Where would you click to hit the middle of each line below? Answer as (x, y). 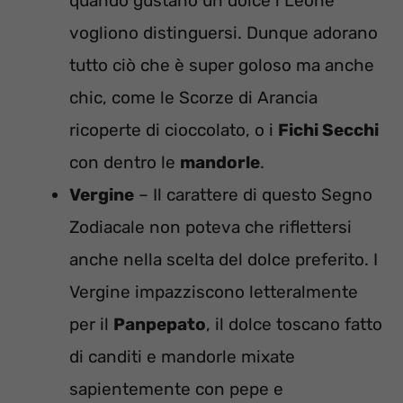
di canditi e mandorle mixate (182, 357)
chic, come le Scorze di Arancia (193, 98)
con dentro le (125, 163)
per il (91, 325)
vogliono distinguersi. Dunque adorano (224, 33)
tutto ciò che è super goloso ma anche (222, 66)
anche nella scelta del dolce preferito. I (224, 260)
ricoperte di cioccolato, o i (174, 130)
